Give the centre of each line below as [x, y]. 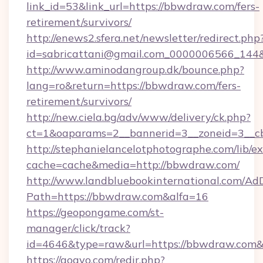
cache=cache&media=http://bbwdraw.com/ [133, 165]
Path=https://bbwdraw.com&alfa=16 [117, 196]
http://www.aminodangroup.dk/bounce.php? [135, 70]
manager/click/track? [78, 228]
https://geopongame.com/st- [95, 212]
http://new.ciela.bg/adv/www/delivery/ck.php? [139, 117]
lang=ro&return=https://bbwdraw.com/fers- [134, 85]
